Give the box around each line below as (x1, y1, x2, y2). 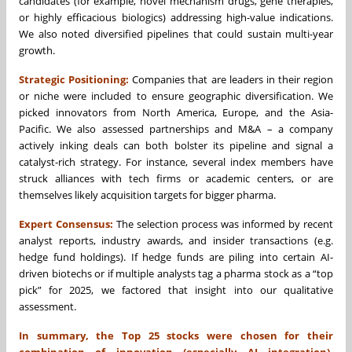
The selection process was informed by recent (113, 216, 333, 231)
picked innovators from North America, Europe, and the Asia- (19, 104, 333, 119)
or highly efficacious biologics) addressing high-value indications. (19, 9, 333, 24)
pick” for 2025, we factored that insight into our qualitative (19, 282, 333, 297)
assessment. (19, 299, 76, 313)
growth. (19, 42, 55, 57)
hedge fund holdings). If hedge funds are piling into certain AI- (19, 249, 333, 264)
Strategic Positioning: (19, 71, 130, 86)
